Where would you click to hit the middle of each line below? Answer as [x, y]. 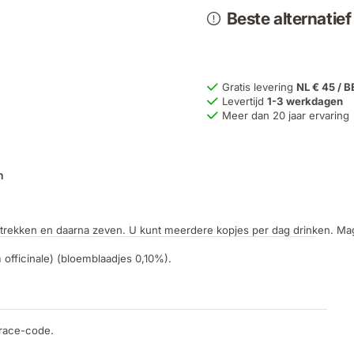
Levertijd [245, 102]
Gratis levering [260, 87]
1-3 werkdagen [305, 102]
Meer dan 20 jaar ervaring [286, 116]
